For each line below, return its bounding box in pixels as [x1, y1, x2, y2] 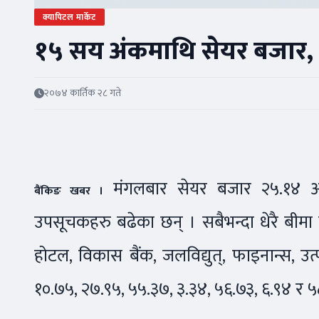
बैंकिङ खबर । [34, 182, 104, 202]
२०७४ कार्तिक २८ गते [44, 85, 121, 102]
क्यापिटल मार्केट [43, 10, 96, 25]
